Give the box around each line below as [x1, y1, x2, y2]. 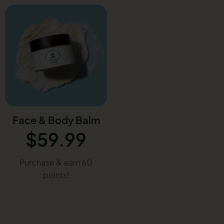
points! [42, 169, 69, 180]
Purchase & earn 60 [19, 156, 92, 167]
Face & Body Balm [12, 113, 100, 126]
